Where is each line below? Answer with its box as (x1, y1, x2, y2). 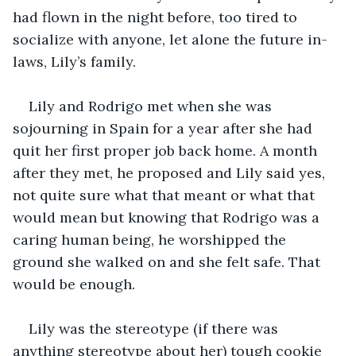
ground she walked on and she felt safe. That (13, 252, 324, 271)
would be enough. (13, 274, 135, 293)
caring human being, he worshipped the (13, 230, 290, 249)
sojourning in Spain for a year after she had (13, 118, 316, 137)
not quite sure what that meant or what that (13, 185, 319, 204)
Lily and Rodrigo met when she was (29, 96, 276, 115)
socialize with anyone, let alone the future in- (13, 29, 327, 48)
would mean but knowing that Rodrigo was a (13, 207, 323, 226)
